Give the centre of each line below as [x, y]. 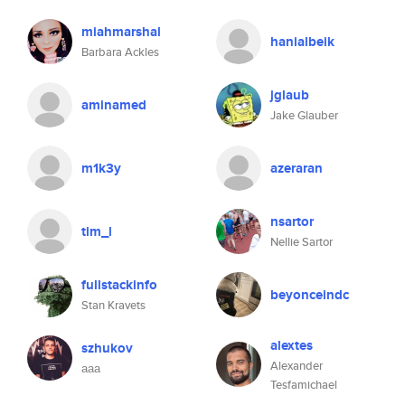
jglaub [290, 95]
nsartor [292, 221]
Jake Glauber [304, 115]
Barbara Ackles [120, 52]
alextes [292, 345]
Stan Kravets [113, 305]
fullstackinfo [119, 285]
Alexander [297, 366]
